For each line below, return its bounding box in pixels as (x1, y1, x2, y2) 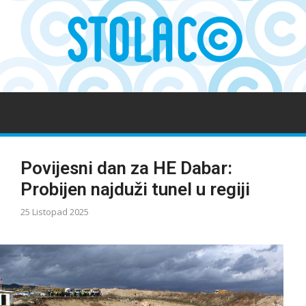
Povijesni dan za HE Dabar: (20, 158, 232, 178)
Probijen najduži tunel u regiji (20, 179, 250, 199)
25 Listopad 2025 (20, 206, 89, 218)
